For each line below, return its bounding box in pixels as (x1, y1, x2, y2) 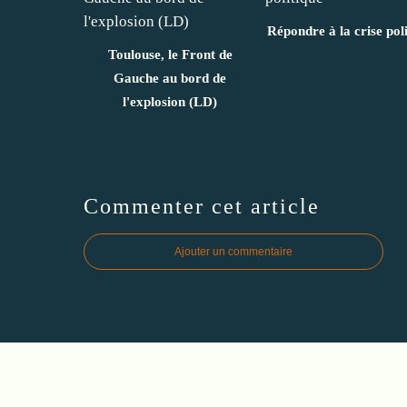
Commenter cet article (84, 194, 320, 218)
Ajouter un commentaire (174, 244, 293, 258)
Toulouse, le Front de (107, 46, 233, 62)
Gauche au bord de (114, 70, 226, 85)
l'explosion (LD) (123, 94, 217, 109)
